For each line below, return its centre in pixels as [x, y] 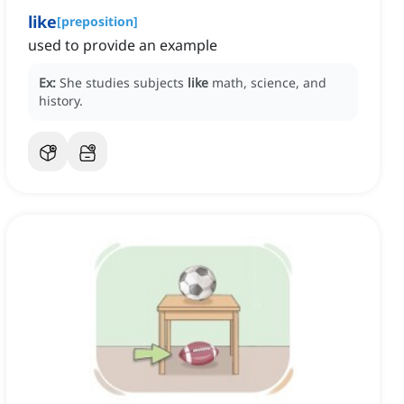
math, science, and [269, 83]
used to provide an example [123, 46]
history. [61, 101]
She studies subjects [124, 83]
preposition [97, 22]
